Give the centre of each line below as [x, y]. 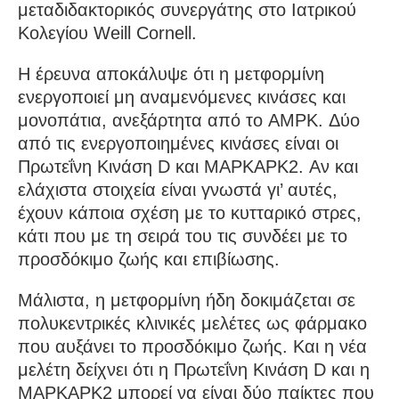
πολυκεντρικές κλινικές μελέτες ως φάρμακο [192, 323]
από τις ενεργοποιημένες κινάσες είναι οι [178, 143]
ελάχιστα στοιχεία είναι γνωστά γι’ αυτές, [178, 189]
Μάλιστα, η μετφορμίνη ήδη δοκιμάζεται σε [187, 300]
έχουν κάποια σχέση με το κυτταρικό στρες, [190, 212]
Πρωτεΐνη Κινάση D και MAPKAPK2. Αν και [188, 166]
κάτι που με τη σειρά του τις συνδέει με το [183, 236]
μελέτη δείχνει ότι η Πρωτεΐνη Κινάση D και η [194, 369]
